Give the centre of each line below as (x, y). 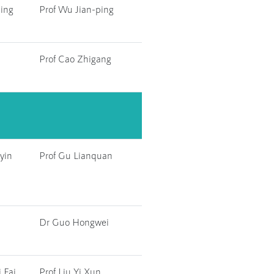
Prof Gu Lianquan (76, 155)
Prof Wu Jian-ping (76, 9)
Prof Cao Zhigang (75, 58)
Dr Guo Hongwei (74, 222)
